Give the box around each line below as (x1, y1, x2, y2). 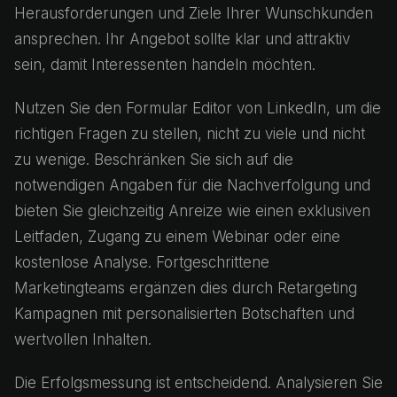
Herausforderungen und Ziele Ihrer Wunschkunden (14, 4, 373, 22)
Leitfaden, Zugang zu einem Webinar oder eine (14, 228, 340, 245)
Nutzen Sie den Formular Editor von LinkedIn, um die (14, 99, 381, 117)
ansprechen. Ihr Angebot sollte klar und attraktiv (14, 30, 350, 48)
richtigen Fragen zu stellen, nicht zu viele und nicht (14, 125, 365, 143)
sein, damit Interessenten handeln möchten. (14, 56, 315, 74)
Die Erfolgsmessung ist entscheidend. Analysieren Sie (14, 374, 383, 392)
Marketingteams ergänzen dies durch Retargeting (14, 279, 357, 297)
